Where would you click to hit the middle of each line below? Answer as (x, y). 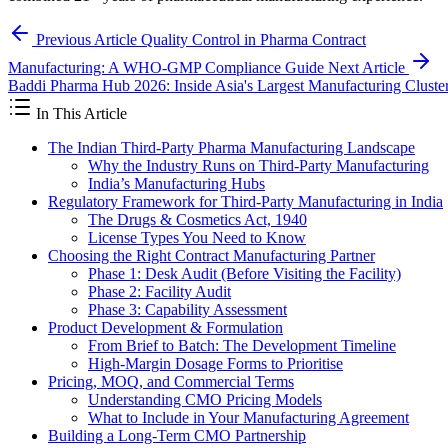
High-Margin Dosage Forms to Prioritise (215, 364)
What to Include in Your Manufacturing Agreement (248, 418)
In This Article (79, 114)
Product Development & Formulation (165, 328)
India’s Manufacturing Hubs (176, 184)
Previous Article (86, 40)
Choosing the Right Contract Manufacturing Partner (211, 256)
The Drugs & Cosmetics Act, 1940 (197, 220)
